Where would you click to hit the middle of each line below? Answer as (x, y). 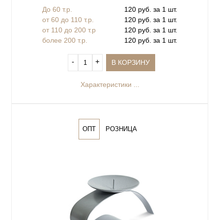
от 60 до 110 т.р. (68, 20)
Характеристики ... (110, 85)
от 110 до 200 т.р (69, 30)
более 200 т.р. (65, 41)
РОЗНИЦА (121, 129)
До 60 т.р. (57, 10)
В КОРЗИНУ (131, 63)
